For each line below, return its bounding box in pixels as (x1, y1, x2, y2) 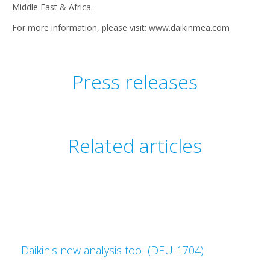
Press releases (72, 69, 198, 95)
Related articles (68, 133, 202, 159)
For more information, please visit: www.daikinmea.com (12, 22, 230, 33)
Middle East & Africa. (12, 1, 93, 13)
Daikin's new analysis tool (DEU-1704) (21, 243, 204, 257)
